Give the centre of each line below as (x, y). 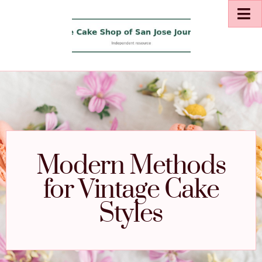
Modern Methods (131, 166)
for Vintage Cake (131, 190)
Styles (131, 214)
